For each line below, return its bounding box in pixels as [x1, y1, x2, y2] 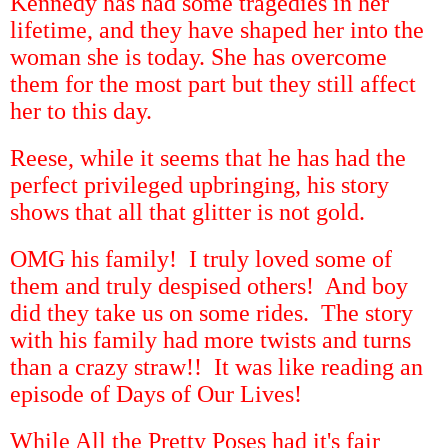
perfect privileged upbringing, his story [10, 171, 389, 198]
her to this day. [10, 97, 152, 124]
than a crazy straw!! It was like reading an [10, 353, 423, 380]
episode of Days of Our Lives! [10, 380, 302, 407]
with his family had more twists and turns [10, 326, 411, 353]
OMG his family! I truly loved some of [10, 245, 392, 272]
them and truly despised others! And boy [10, 272, 408, 299]
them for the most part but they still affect [10, 70, 416, 97]
